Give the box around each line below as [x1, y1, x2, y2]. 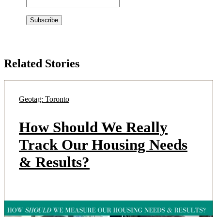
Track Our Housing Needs [19, 136, 187, 154]
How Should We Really [19, 119, 168, 136]
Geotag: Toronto [19, 95, 69, 104]
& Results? [19, 154, 90, 171]
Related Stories [4, 57, 79, 70]
